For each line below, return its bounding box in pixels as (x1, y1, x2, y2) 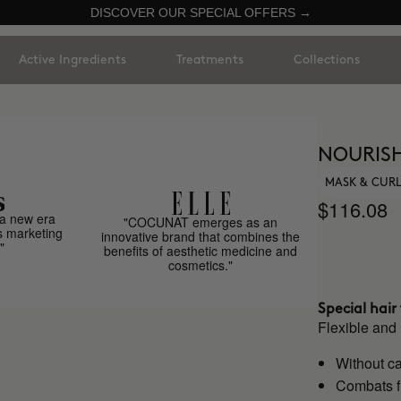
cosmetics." (168, 256, 234, 274)
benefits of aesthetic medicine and (104, 242, 298, 260)
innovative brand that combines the (101, 227, 301, 245)
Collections (294, 54, 360, 65)
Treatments (176, 54, 243, 65)
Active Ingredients (19, 54, 126, 65)
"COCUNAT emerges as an (124, 213, 278, 231)
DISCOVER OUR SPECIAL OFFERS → (90, 5, 311, 20)
